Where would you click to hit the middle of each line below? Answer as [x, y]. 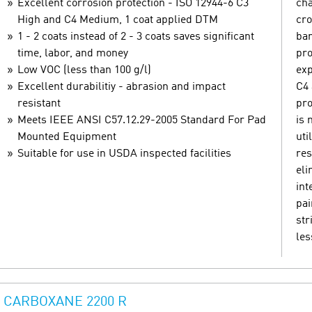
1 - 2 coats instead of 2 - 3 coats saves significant [136, 37]
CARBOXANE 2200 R [65, 302]
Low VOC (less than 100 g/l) [84, 70]
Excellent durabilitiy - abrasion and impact [122, 87]
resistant [39, 103]
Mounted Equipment [67, 137]
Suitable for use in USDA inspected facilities [124, 154]
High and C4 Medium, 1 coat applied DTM [118, 20]
